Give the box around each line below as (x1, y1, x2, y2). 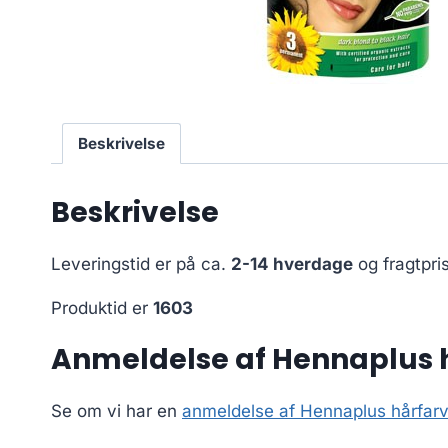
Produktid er (51, 297, 153, 318)
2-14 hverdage (231, 253, 353, 274)
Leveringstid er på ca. (51, 253, 231, 274)
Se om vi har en (51, 400, 182, 421)
